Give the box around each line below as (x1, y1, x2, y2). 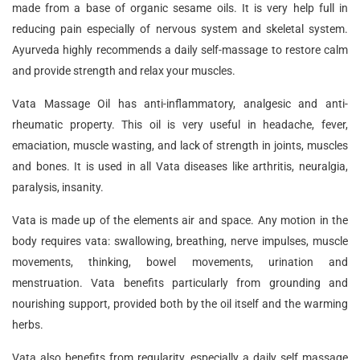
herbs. (12, 317, 43, 331)
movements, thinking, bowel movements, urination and (12, 255, 348, 268)
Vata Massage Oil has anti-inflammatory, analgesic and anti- (12, 96, 348, 110)
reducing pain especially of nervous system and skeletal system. (12, 22, 348, 35)
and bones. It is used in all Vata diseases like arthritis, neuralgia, (12, 159, 348, 173)
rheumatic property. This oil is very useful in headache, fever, (12, 117, 348, 131)
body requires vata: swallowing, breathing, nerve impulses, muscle (12, 234, 348, 247)
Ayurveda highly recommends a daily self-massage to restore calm (12, 43, 348, 56)
